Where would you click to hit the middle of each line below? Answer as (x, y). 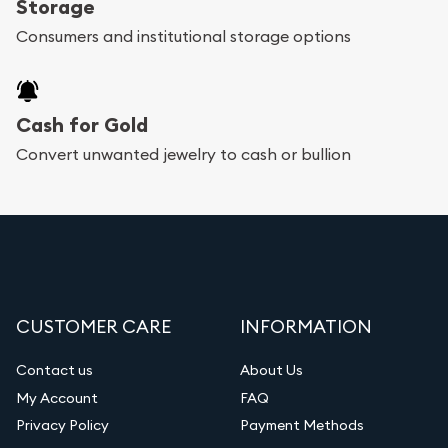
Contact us (54, 370)
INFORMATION (306, 327)
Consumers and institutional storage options (183, 35)
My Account (57, 397)
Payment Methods (302, 425)
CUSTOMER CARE (93, 327)
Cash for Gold (82, 125)
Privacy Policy (62, 425)
